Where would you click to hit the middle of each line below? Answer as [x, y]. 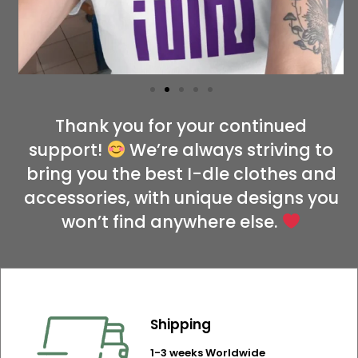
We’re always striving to [229, 150]
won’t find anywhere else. [172, 222]
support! [68, 150]
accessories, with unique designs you [181, 198]
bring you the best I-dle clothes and [181, 174]
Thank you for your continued [181, 126]
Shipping [181, 324]
